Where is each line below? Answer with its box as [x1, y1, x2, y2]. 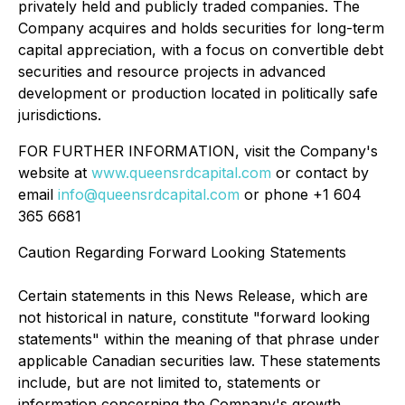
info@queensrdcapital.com [58, 185, 240, 203]
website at [18, 164, 91, 182]
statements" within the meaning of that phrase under [18, 330, 380, 348]
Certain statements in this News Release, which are [18, 287, 368, 305]
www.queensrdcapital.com [91, 164, 271, 182]
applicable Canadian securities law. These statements [18, 352, 381, 370]
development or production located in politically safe [18, 84, 378, 102]
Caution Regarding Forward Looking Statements [18, 243, 346, 261]
